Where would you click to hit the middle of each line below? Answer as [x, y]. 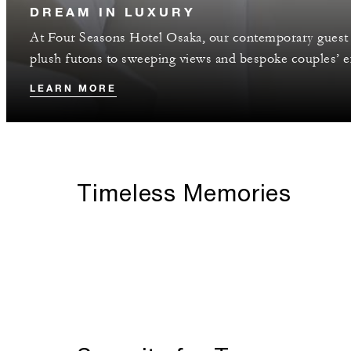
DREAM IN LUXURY [113, 11]
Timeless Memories [185, 192]
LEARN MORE [73, 87]
